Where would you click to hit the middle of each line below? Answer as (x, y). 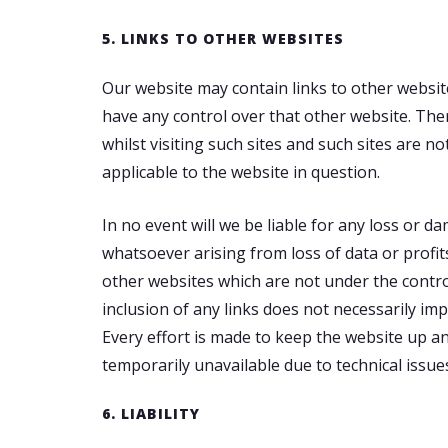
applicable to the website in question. (241, 172)
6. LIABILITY (151, 413)
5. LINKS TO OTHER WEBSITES (223, 38)
